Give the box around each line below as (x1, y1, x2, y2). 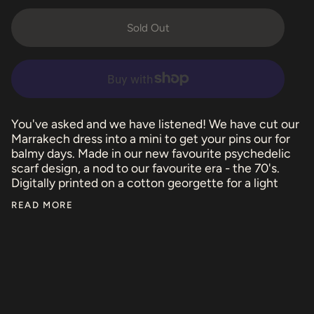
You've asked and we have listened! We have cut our (11, 116, 299, 132)
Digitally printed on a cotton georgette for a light (11, 175, 278, 191)
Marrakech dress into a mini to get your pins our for (11, 131, 290, 146)
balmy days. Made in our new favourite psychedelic (11, 146, 291, 161)
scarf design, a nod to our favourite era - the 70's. (11, 161, 280, 176)
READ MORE (11, 198, 74, 210)
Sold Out (126, 21, 170, 35)
